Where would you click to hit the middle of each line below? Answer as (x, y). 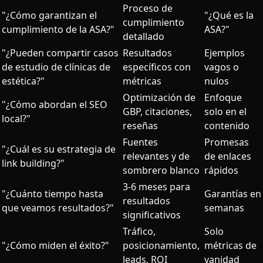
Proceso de (148, 8)
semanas (224, 208)
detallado (144, 36)
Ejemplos (225, 53)
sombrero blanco (161, 170)
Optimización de (159, 97)
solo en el (225, 111)
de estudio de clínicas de (56, 67)
